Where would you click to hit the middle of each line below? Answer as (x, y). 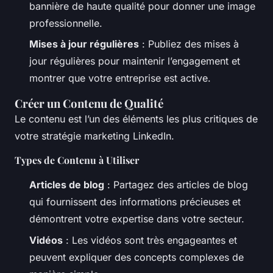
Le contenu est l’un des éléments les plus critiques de (136, 119)
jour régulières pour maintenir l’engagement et (135, 61)
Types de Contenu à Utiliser (77, 160)
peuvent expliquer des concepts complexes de (136, 257)
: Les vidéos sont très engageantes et (150, 240)
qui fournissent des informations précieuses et (135, 202)
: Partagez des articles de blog (176, 185)
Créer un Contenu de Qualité (89, 104)
